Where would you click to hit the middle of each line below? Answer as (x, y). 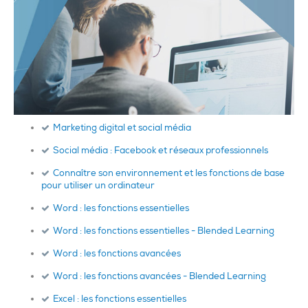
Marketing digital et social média (122, 128)
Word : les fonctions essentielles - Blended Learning (164, 231)
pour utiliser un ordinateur (98, 186)
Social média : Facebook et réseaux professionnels (161, 151)
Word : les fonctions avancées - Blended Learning (159, 276)
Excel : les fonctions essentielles (120, 299)
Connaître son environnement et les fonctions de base (169, 173)
